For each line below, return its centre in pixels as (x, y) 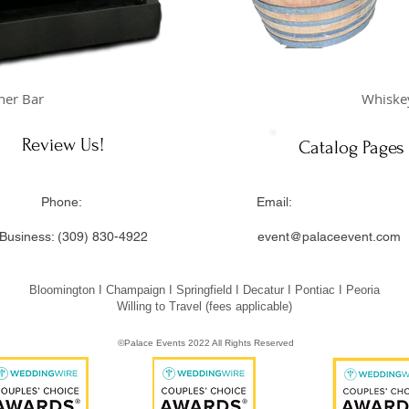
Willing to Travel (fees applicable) (204, 306)
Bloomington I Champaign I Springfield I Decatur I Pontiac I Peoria (204, 290)
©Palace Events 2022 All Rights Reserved (206, 343)
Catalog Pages (351, 147)
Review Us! (63, 145)
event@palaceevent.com (329, 236)
